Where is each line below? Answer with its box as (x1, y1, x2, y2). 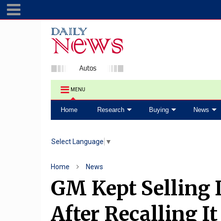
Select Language (51, 138, 104, 146)
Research (97, 106, 124, 113)
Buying (149, 106, 169, 113)
